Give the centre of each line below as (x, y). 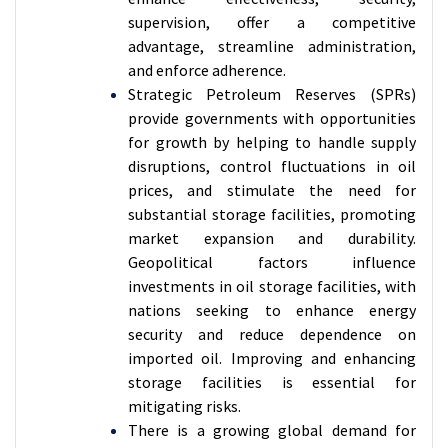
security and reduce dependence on (272, 334)
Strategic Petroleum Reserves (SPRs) (272, 94)
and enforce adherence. (207, 70)
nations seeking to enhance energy (272, 310)
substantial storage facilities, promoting (272, 214)
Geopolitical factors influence (272, 262)
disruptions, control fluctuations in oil (272, 166)
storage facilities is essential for (272, 382)
